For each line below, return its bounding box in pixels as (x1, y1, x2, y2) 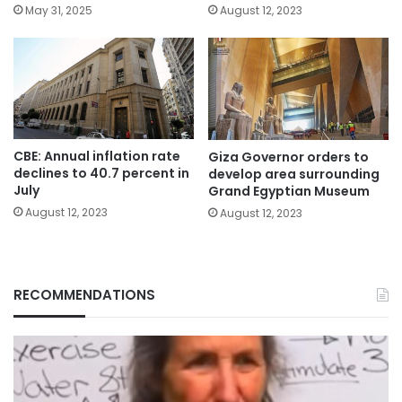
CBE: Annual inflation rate (13, 146, 180, 165)
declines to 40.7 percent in (13, 163, 189, 182)
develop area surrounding (208, 164, 380, 183)
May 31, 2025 (25, 3, 92, 19)
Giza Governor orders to (208, 147, 369, 166)
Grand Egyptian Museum (208, 181, 370, 200)
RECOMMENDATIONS (13, 284, 155, 304)
